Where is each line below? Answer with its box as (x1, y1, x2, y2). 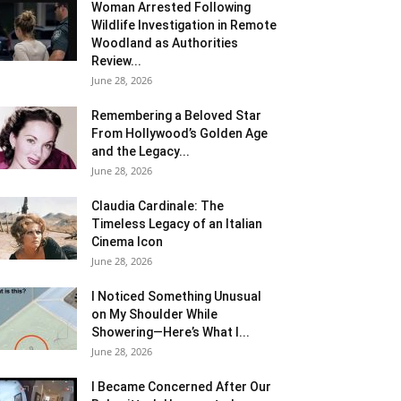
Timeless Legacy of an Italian (91, 217, 262, 232)
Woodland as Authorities (91, 36, 238, 51)
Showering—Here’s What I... (91, 325, 250, 340)
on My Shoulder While (91, 307, 218, 322)
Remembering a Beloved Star (91, 108, 261, 124)
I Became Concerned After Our (91, 380, 271, 395)
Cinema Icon (91, 235, 163, 250)
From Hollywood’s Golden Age (91, 126, 268, 141)
